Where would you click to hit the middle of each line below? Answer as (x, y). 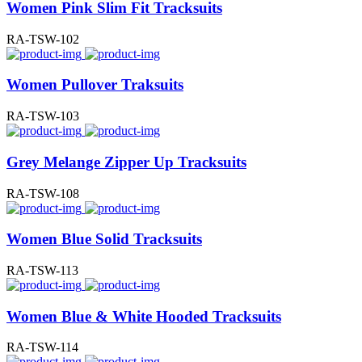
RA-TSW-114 (42, 347)
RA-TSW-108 (43, 193)
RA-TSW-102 (43, 39)
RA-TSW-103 (43, 116)
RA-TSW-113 (42, 270)
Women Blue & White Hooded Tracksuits (144, 316)
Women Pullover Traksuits (95, 85)
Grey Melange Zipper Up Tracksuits (126, 162)
